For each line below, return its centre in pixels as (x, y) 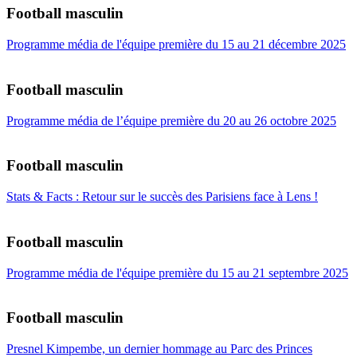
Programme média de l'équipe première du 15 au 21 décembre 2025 (176, 45)
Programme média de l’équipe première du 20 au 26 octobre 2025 (171, 120)
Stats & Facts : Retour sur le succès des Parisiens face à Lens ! (162, 197)
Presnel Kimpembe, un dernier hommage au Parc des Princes (159, 348)
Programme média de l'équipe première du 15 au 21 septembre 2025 (177, 273)
